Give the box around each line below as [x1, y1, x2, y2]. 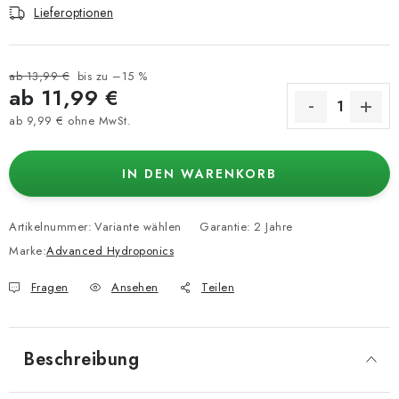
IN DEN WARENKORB [122, 165, 277, 183]
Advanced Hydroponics [46, 242, 174, 259]
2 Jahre [254, 218, 293, 235]
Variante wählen [94, 218, 182, 235]
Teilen [201, 279, 234, 296]
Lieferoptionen [34, 4, 113, 21]
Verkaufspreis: [8, 128, 85, 146]
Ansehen [111, 279, 159, 296]
